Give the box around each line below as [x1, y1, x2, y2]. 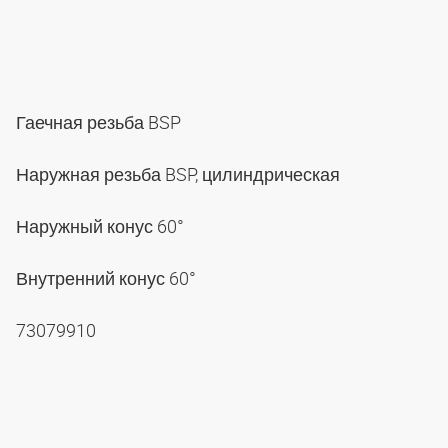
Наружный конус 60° [16, 213, 188, 238]
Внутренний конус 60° [16, 265, 200, 290]
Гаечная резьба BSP [16, 109, 185, 134]
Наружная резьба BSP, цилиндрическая [16, 161, 344, 186]
